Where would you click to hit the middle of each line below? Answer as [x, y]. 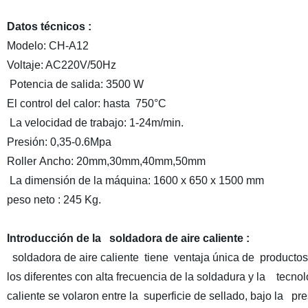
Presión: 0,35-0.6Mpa [59, 142]
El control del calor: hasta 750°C [86, 103]
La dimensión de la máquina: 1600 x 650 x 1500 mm [135, 180]
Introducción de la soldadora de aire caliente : [128, 238]
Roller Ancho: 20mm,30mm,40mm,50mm [106, 161]
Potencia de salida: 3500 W [75, 84]
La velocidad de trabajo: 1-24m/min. [95, 123]
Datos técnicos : [49, 26]
